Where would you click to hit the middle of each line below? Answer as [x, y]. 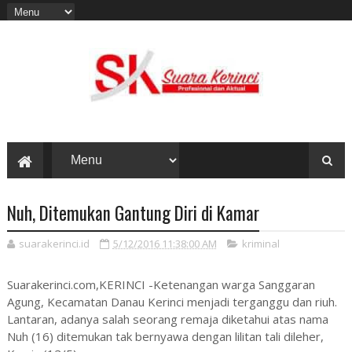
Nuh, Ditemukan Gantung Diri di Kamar [133, 213]
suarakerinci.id [54, 244]
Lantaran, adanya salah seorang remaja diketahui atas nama [167, 319]
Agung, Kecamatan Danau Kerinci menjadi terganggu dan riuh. [172, 302]
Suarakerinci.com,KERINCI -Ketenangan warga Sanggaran [161, 285]
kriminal [260, 244]
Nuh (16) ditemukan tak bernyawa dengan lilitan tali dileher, [165, 337]
